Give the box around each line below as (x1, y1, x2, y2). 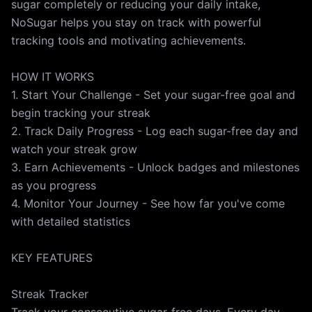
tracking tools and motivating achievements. (11, 33, 246, 47)
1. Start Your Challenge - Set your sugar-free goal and (11, 88, 295, 102)
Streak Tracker (11, 287, 88, 301)
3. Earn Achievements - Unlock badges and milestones (11, 160, 299, 174)
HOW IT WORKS (11, 70, 94, 84)
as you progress (11, 178, 96, 192)
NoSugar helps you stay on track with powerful (11, 15, 261, 29)
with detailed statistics (11, 214, 130, 228)
